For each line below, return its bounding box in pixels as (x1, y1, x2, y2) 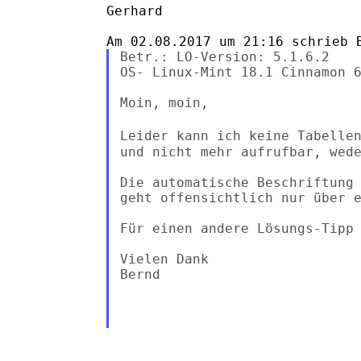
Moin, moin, (119, 94, 209, 110)
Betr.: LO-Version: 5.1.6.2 (119, 48, 330, 64)
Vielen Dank (119, 251, 209, 267)
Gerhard (106, 2, 163, 19)
